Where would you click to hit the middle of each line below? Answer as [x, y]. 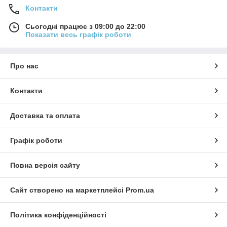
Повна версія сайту [45, 165]
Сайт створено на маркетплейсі [68, 190]
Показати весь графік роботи [78, 34]
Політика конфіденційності [58, 215]
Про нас [24, 66]
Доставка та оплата [45, 115]
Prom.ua [140, 190]
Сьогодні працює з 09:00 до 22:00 [85, 26]
